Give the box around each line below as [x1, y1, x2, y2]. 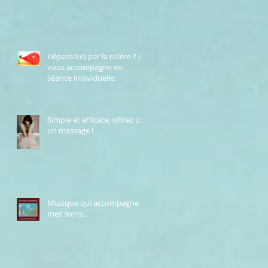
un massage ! [47, 125, 93, 136]
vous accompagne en [47, 62, 123, 73]
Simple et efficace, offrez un [47, 114, 145, 126]
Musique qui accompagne [47, 197, 139, 209]
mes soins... [47, 208, 88, 220]
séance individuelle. [47, 72, 116, 84]
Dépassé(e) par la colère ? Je [47, 51, 144, 62]
